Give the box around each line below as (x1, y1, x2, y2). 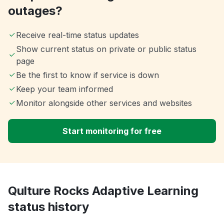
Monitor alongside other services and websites (16, 98, 192, 108)
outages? (8, 3, 62, 18)
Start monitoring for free (62, 126, 161, 136)
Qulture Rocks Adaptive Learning (8, 183, 198, 198)
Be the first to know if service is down (16, 70, 159, 80)
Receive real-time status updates (16, 30, 139, 40)
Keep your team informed (16, 84, 113, 94)
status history (8, 199, 89, 214)
